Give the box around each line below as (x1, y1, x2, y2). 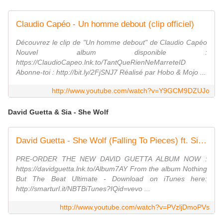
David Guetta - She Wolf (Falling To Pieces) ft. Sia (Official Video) (198, 136, 207, 146)
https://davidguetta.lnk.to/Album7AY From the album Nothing (16, 165, 207, 173)
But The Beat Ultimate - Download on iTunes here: (16, 175, 207, 183)
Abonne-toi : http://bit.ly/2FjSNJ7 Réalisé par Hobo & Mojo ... (16, 68, 206, 77)
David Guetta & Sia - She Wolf (8, 108, 109, 116)
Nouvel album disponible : (16, 48, 207, 57)
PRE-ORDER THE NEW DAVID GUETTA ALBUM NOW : (16, 155, 207, 163)
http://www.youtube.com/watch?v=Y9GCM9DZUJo (52, 87, 210, 95)
